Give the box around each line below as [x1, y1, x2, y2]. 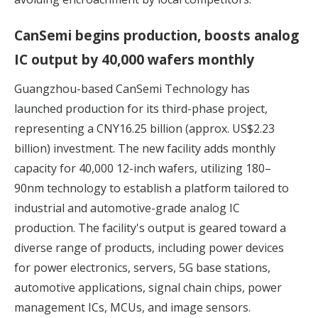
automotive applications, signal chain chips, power [14, 280, 282, 296]
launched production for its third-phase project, [14, 101, 268, 117]
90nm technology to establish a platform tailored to [14, 180, 289, 197]
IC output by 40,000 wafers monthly [14, 50, 254, 70]
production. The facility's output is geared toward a [14, 220, 286, 236]
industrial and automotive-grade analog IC [14, 200, 240, 216]
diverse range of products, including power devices [14, 240, 284, 256]
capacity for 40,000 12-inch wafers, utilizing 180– [14, 160, 271, 177]
